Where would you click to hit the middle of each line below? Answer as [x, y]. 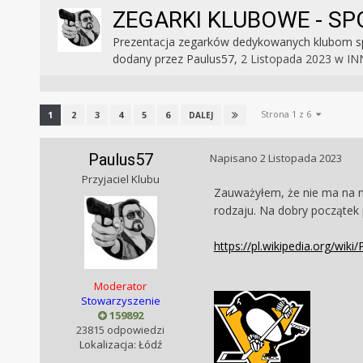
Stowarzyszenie [120, 301]
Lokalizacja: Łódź [120, 345]
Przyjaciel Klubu [120, 179]
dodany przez [149, 59]
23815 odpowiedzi [121, 330]
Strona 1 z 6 [288, 114]
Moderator [121, 286]
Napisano [235, 158]
